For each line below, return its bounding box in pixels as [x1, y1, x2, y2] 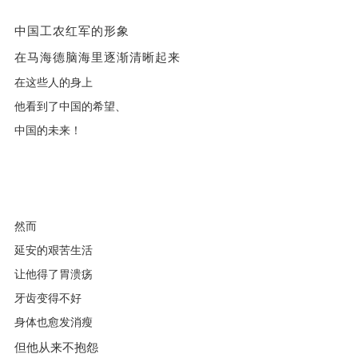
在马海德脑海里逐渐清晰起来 [14, 50, 181, 64]
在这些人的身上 [14, 76, 93, 89]
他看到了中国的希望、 [14, 100, 126, 113]
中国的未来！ [14, 124, 82, 137]
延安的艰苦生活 [14, 244, 93, 257]
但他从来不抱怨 [14, 340, 98, 354]
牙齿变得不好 [14, 292, 82, 304]
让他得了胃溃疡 [14, 268, 93, 280]
